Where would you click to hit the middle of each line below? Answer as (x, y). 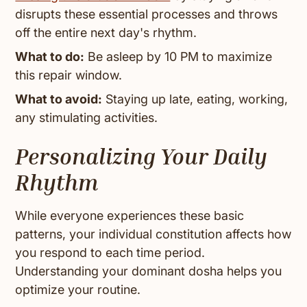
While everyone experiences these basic (130, 216)
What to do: (50, 57)
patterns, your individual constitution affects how (153, 234)
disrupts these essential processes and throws (147, 14)
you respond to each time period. (110, 253)
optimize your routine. (78, 290)
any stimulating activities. (87, 118)
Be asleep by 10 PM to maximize (179, 57)
